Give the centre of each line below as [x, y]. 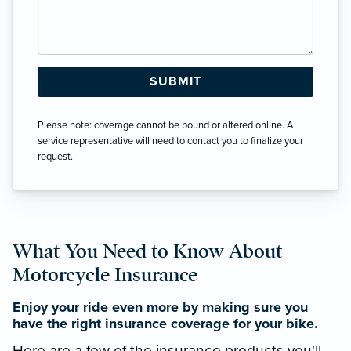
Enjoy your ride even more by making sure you [160, 307]
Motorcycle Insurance [105, 274]
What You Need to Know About [148, 251]
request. [55, 156]
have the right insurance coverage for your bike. [165, 323]
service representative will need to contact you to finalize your [170, 141]
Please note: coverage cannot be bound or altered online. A [165, 125]
